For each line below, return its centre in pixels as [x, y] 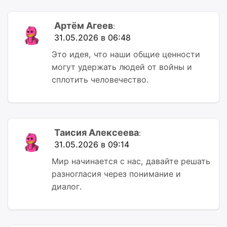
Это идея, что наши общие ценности [126, 54]
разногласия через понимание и [116, 174]
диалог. [67, 186]
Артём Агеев [84, 25]
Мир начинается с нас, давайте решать [131, 161]
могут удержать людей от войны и [122, 67]
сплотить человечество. [100, 79]
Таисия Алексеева [97, 132]
